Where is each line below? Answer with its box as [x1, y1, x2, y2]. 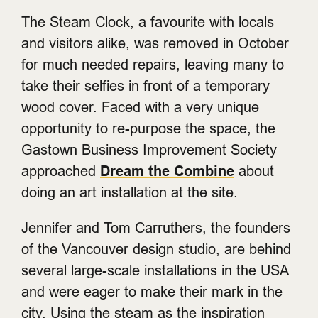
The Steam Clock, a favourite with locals [21, 13, 274, 30]
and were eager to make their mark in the [21, 283, 283, 300]
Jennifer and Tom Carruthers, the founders [21, 219, 290, 236]
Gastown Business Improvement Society [21, 141, 277, 158]
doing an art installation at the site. [21, 184, 242, 200]
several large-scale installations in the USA [21, 262, 288, 278]
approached [21, 163, 100, 179]
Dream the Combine [100, 163, 234, 180]
